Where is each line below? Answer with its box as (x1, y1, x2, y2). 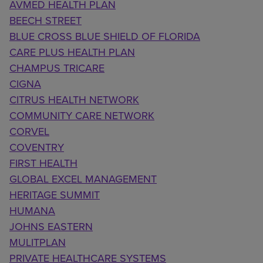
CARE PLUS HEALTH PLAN (9, 44, 135, 60)
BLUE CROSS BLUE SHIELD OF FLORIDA (9, 28, 200, 44)
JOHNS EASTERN (9, 218, 93, 234)
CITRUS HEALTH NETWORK (9, 92, 139, 107)
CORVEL (9, 123, 49, 139)
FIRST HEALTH (9, 155, 77, 171)
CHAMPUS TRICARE (9, 60, 104, 76)
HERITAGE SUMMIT (9, 187, 100, 203)
